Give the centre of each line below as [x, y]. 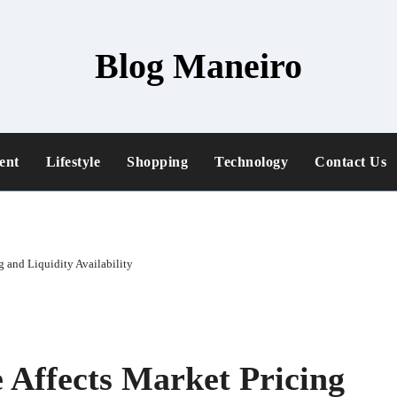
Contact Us [350, 162]
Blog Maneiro [198, 66]
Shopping [157, 162]
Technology [251, 162]
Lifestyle [73, 162]
